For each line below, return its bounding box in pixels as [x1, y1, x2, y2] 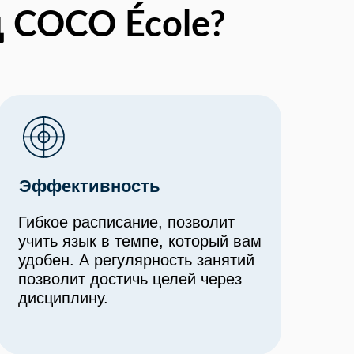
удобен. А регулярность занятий [18, 251, 254, 269]
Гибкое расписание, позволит [18, 213, 235, 231]
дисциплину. [18, 289, 108, 307]
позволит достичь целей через [18, 270, 242, 288]
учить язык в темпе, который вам [18, 232, 262, 250]
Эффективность [19, 176, 160, 196]
